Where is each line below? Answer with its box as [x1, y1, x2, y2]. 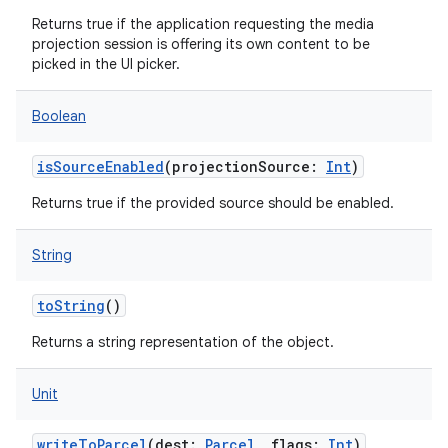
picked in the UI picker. [32, 55, 180, 73]
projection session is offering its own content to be [32, 35, 370, 53]
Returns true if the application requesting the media [32, 15, 374, 33]
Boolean [32, 107, 86, 125]
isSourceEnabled [37, 157, 164, 176]
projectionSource [172, 157, 310, 176]
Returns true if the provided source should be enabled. [32, 194, 394, 212]
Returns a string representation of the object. [32, 333, 334, 351]
